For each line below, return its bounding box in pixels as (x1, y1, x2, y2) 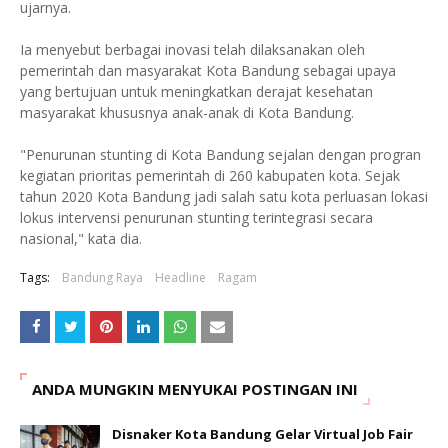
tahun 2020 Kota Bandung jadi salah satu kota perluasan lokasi (20, 186, 428, 206)
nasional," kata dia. (20, 228, 142, 248)
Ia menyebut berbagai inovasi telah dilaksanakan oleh (20, 39, 365, 59)
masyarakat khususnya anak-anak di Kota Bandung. (20, 102, 358, 122)
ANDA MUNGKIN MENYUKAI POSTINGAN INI (32, 378, 358, 399)
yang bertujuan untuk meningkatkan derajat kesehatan (20, 81, 373, 101)
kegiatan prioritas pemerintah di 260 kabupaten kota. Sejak (20, 165, 400, 185)
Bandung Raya (62, 268, 143, 286)
